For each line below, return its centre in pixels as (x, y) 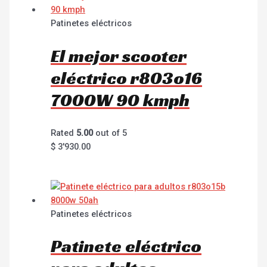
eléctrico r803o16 (127, 78)
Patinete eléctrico (126, 246)
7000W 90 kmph (120, 100)
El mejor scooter (119, 56)
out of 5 (110, 133)
